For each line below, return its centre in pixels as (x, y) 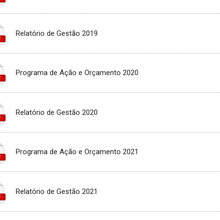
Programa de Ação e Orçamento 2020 (77, 73)
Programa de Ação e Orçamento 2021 (77, 152)
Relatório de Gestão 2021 (57, 191)
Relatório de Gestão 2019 (57, 33)
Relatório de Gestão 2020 (57, 112)
